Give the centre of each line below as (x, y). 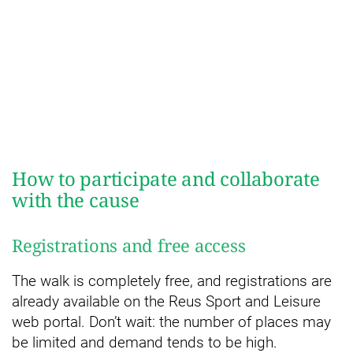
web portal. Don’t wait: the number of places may (171, 322)
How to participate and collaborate (166, 179)
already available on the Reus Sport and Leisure (166, 302)
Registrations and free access (129, 245)
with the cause (76, 200)
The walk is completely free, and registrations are (172, 281)
